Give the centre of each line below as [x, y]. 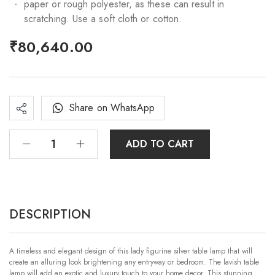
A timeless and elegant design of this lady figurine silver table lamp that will [131, 251]
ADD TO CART [160, 144]
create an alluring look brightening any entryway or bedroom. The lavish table [134, 262]
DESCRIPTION [50, 215]
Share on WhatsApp [112, 108]
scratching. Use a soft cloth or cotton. [103, 19]
